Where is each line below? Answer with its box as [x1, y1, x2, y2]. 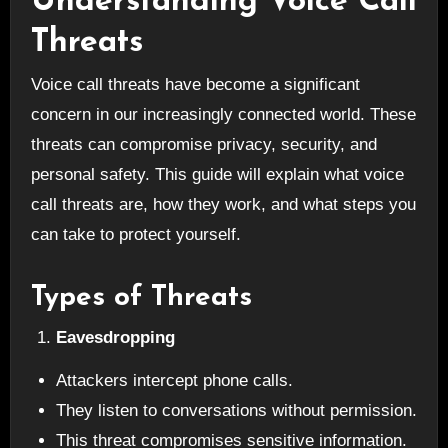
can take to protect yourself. [30, 225, 241, 245]
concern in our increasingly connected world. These [30, 105, 416, 125]
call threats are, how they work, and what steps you [30, 195, 416, 215]
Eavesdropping [56, 327, 176, 347]
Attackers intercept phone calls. [56, 370, 294, 390]
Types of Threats [30, 284, 252, 313]
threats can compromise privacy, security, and [30, 135, 377, 155]
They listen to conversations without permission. [56, 400, 418, 420]
